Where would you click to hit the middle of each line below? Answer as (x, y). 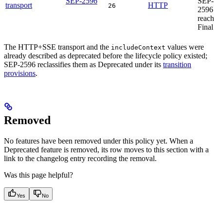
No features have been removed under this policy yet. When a (99, 141)
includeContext (138, 47)
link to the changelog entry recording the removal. (80, 158)
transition (177, 64)
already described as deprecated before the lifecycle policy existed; (106, 55)
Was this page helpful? (38, 175)
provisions (20, 73)
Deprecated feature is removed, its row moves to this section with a (106, 149)
